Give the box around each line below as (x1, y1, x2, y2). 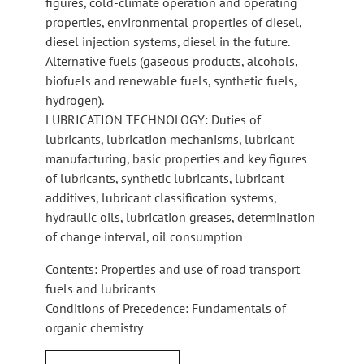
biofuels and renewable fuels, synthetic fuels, (45, 71, 297, 89)
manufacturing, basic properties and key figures (45, 149, 307, 167)
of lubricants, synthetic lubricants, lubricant (45, 169, 284, 186)
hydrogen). (45, 91, 104, 108)
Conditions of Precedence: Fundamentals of (45, 299, 286, 316)
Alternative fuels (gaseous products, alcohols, (45, 52, 297, 69)
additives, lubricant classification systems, (45, 188, 276, 206)
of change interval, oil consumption (45, 227, 243, 245)
